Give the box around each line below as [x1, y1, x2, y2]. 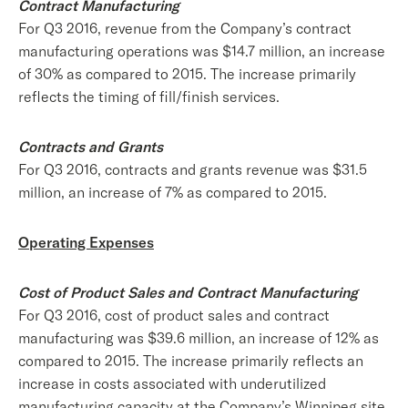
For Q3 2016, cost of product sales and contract [18, 306, 330, 324]
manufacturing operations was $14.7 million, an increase [18, 42, 385, 60]
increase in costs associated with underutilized [18, 374, 326, 393]
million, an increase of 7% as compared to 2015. [18, 183, 327, 201]
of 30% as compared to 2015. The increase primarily [18, 65, 356, 83]
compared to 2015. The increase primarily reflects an [18, 352, 363, 370]
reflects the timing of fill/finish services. [18, 87, 280, 106]
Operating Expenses [18, 233, 154, 251]
